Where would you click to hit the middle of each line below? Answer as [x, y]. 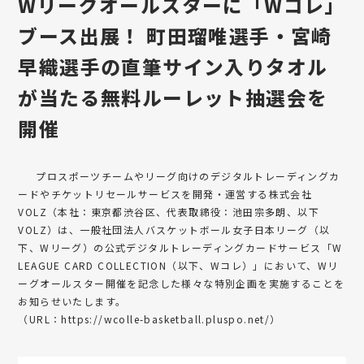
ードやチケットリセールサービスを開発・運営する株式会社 [165, 193]
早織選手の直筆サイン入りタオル [173, 66]
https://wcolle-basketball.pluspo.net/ [166, 318]
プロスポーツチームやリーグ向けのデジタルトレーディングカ [179, 175]
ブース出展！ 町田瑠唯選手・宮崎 [175, 35]
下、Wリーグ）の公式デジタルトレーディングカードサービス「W [180, 247]
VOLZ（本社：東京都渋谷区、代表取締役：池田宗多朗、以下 [169, 211]
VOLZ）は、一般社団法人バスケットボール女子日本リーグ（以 [174, 229]
